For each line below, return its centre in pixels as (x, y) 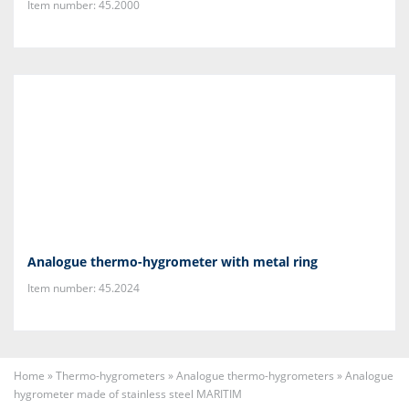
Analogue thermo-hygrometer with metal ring (173, 262)
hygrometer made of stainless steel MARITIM (128, 394)
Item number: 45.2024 (84, 288)
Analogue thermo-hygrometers (255, 376)
